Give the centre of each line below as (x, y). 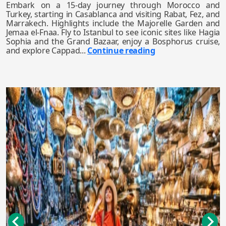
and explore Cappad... (47, 50)
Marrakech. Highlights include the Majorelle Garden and (113, 23)
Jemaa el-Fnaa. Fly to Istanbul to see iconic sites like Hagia (113, 32)
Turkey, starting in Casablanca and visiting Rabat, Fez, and (113, 14)
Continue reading (121, 50)
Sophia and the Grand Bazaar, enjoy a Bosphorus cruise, (113, 41)
